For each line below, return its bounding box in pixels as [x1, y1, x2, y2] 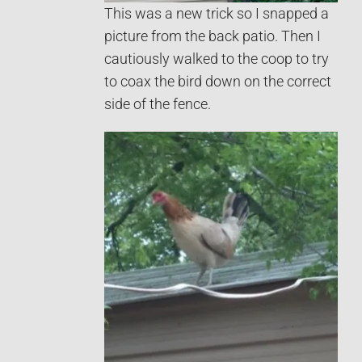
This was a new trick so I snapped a [104, 6, 329, 23]
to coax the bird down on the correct [104, 74, 331, 90]
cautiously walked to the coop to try [104, 51, 329, 68]
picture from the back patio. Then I [104, 28, 321, 45]
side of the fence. [104, 96, 211, 113]
